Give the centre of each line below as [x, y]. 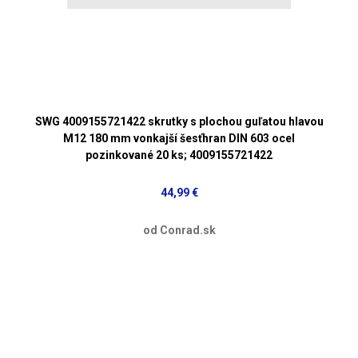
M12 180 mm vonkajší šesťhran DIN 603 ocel [179, 138]
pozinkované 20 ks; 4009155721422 [179, 155]
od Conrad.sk [179, 230]
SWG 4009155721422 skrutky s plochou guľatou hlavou [179, 121]
